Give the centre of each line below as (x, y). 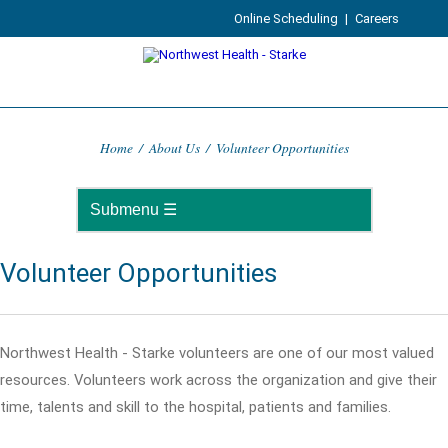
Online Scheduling (286, 18)
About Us (174, 147)
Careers (377, 18)
